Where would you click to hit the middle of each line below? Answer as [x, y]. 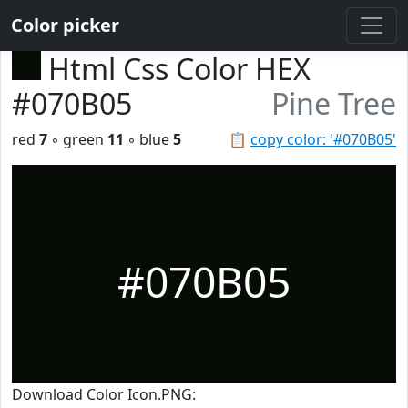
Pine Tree [334, 103]
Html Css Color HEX [179, 69]
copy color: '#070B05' [323, 139]
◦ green [77, 139]
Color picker [65, 25]
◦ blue [148, 139]
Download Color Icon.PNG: [104, 394]
